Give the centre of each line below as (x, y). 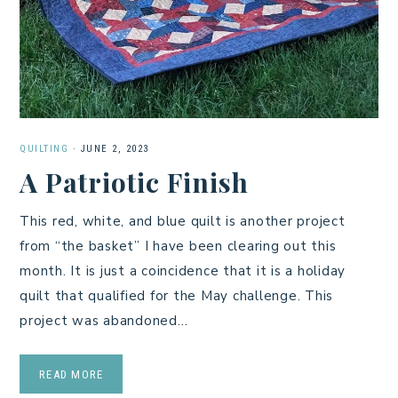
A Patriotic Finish (134, 182)
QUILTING (44, 148)
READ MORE (72, 374)
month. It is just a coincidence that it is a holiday (183, 271)
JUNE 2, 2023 (115, 148)
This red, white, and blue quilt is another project (183, 221)
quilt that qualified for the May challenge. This (176, 295)
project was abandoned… (104, 320)
